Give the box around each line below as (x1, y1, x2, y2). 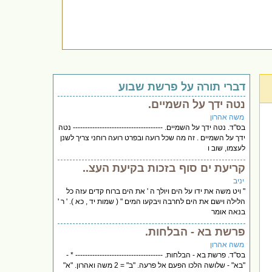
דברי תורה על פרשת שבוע (118, 80, 246, 93)
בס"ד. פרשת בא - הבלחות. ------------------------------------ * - (66, 250, 246, 259)
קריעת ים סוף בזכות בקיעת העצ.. (83, 161, 246, 174)
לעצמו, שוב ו (208, 143, 246, 152)
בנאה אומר (211, 207, 246, 216)
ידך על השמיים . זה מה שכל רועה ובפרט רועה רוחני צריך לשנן (60, 133, 246, 142)
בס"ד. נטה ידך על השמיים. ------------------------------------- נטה (58, 123, 246, 132)
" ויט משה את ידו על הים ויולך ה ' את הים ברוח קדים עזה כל (66, 186, 246, 195)
